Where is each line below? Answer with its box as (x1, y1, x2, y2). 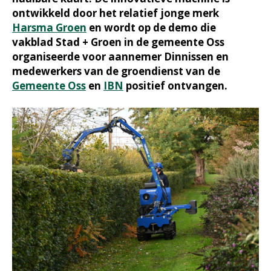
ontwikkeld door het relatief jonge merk (12, 6, 219, 20)
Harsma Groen (12, 21, 87, 34)
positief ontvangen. (123, 79, 227, 93)
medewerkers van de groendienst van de (12, 64, 220, 78)
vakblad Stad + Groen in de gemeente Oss (12, 35, 224, 49)
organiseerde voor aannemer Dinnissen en (12, 50, 229, 64)
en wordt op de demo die (87, 21, 216, 34)
